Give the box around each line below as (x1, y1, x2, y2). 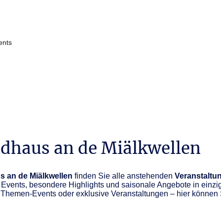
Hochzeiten (27, 38, 63, 47)
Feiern (78, 38, 99, 47)
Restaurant (114, 38, 149, 47)
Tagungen (164, 38, 196, 47)
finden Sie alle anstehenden (73, 172, 175, 181)
